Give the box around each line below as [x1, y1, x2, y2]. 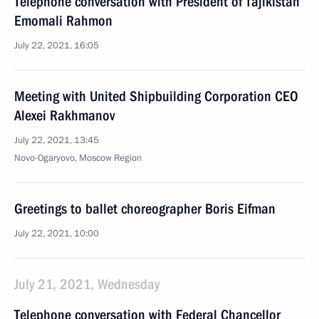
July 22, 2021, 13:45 [14, 134, 99, 147]
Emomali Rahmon [14, 12, 113, 29]
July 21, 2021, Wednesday [14, 276, 159, 293]
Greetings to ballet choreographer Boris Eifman [14, 200, 276, 217]
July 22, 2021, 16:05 [14, 39, 99, 52]
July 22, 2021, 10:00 [14, 227, 99, 240]
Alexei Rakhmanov [14, 107, 115, 124]
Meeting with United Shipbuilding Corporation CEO [14, 88, 298, 105]
